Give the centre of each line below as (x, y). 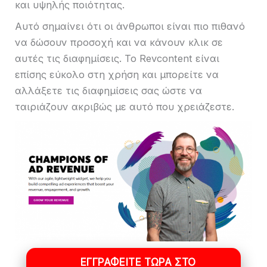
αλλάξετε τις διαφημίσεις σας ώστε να (108, 91)
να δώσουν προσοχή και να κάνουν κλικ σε (119, 43)
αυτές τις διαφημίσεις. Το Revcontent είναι (117, 59)
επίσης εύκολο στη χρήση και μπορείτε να (117, 75)
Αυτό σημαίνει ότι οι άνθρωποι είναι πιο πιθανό (130, 27)
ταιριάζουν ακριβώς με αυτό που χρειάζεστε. (125, 107)
